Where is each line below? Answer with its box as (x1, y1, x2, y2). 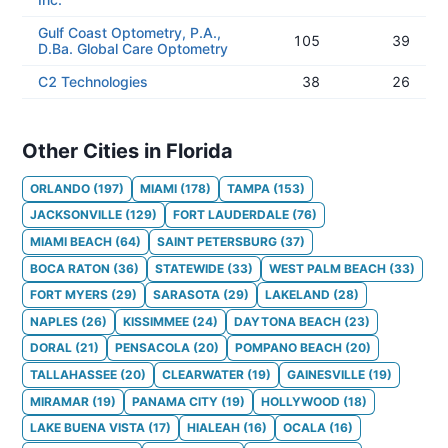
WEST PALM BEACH (269, 260, 386, 276)
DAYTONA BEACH (234, 313, 341, 329)
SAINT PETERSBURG (157, 233, 277, 249)
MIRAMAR (30, 393, 89, 409)
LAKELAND (265, 287, 330, 303)
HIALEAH (187, 420, 240, 436)
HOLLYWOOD (261, 393, 340, 409)
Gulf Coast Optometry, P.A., (38, 24, 221, 41)
